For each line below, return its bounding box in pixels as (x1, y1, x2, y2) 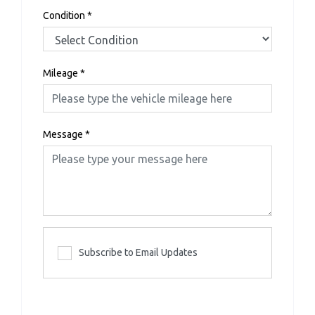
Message (43, 129, 83, 140)
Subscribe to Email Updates (79, 247, 198, 258)
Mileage (43, 67, 78, 79)
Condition (43, 10, 85, 21)
